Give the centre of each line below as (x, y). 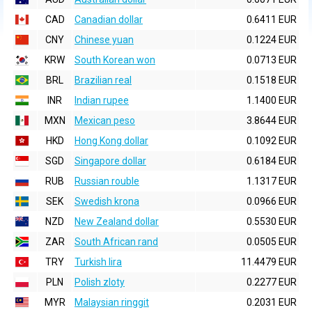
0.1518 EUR (272, 80)
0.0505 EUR (272, 242)
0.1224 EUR (272, 40)
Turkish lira (98, 262)
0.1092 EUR (272, 141)
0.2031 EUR (272, 302)
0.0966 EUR (272, 201)
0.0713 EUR (272, 60)
